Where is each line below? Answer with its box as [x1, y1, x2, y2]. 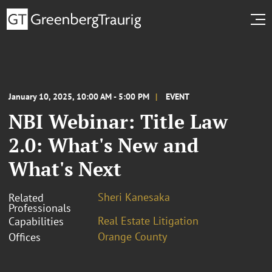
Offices [8, 229, 41, 244]
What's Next [8, 155, 121, 182]
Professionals [8, 200, 71, 215]
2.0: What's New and [8, 132, 199, 158]
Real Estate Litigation [98, 213, 199, 228]
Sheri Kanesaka [98, 189, 170, 204]
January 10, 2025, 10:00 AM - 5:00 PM [8, 90, 149, 102]
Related [8, 190, 44, 205]
